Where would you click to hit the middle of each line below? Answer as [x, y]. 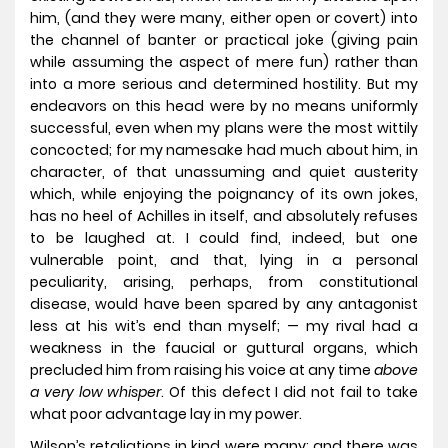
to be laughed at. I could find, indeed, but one [224, 238]
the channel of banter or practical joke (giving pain [224, 40]
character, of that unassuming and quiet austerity [224, 172]
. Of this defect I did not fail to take [289, 392]
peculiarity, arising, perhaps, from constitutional [224, 282]
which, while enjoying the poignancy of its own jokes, [224, 194]
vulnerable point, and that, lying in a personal [224, 260]
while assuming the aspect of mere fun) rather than [224, 62]
